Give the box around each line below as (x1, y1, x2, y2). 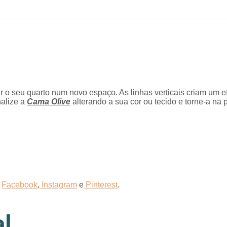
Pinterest (86, 180, 118, 189)
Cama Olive (27, 97, 70, 106)
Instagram (42, 180, 77, 189)
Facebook (2, 180, 37, 189)
